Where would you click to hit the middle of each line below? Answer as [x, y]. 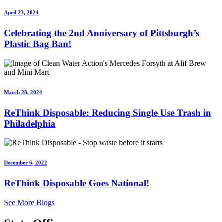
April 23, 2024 [21, 13]
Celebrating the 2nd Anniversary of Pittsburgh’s [102, 33]
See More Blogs [29, 203]
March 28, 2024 [23, 92]
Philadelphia [30, 123]
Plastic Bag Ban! [38, 44]
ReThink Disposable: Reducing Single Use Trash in [108, 112]
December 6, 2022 [26, 163]
